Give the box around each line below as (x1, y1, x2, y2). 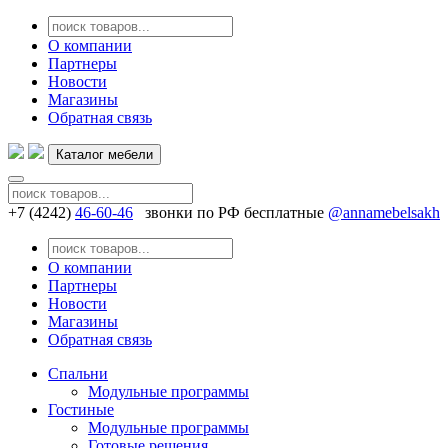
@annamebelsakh (328, 204, 440, 221)
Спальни (48, 365, 108, 382)
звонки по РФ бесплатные (145, 204, 324, 221)
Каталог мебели (108, 147, 153, 162)
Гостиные (48, 401, 114, 418)
